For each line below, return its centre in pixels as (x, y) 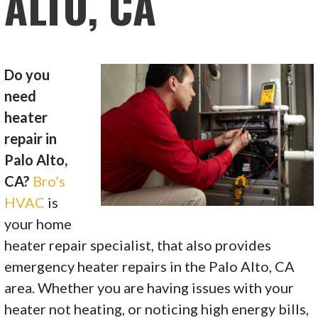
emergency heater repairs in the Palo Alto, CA (150, 266)
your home (38, 223)
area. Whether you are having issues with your (149, 287)
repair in (31, 138)
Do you (27, 74)
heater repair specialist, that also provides (138, 245)
